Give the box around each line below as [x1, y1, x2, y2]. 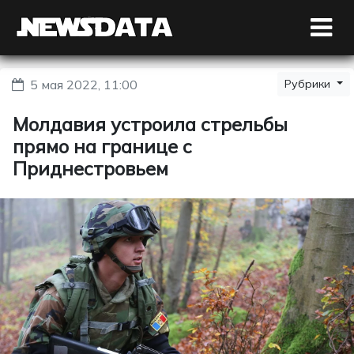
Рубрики [284, 77, 334, 91]
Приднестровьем [13, 156, 168, 180]
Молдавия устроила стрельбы [13, 112, 288, 136]
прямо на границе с [13, 134, 192, 158]
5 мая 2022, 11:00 [30, 77, 137, 92]
